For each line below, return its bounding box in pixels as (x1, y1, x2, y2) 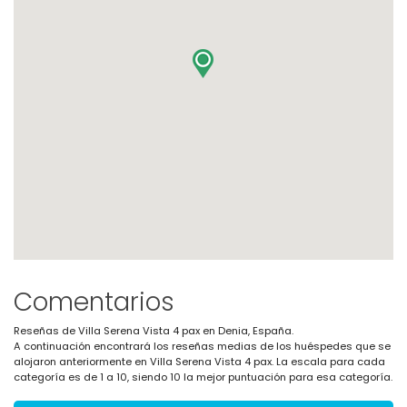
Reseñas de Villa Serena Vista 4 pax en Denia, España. (14, 323, 293, 338)
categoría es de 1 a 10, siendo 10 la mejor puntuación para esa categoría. (14, 370, 392, 384)
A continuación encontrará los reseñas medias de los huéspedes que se (14, 339, 391, 353)
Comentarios (14, 284, 174, 320)
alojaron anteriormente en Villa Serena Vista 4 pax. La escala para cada (14, 354, 385, 369)
